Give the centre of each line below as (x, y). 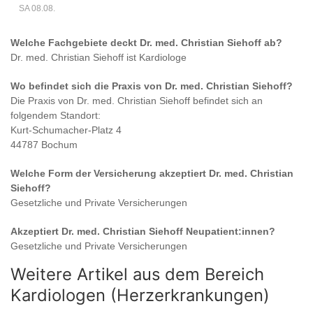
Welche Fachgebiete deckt (75, 43)
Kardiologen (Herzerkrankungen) (140, 296)
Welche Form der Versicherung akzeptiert (110, 174)
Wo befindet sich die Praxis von (88, 86)
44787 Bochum (44, 145)
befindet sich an (226, 101)
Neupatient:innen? (229, 232)
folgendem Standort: (56, 116)
